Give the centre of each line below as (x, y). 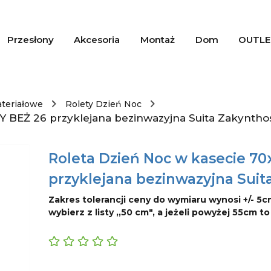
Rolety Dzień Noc (103, 104)
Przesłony (30, 40)
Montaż (157, 40)
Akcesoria (97, 40)
